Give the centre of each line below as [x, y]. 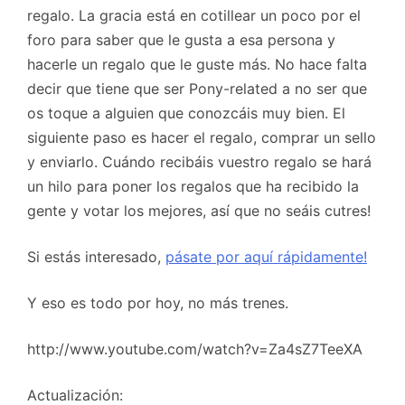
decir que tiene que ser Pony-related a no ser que [197, 88]
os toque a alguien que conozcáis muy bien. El [186, 113]
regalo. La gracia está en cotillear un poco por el [194, 15]
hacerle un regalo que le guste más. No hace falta [197, 64]
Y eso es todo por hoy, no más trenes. [158, 302]
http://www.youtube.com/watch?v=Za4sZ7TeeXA [195, 348]
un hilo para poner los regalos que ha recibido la [193, 186]
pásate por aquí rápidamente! [266, 256]
